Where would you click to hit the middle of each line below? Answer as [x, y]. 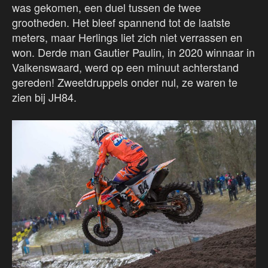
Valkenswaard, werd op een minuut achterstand [125, 67]
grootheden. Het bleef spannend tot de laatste [121, 22]
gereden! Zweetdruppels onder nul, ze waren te [125, 82]
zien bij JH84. [44, 97]
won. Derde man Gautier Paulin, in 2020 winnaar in [133, 52]
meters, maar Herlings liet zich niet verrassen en [127, 37]
